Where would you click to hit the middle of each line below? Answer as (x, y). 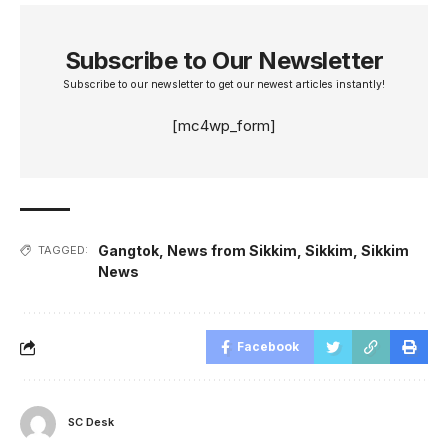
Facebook (268, 347)
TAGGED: (63, 250)
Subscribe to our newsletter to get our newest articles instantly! (224, 85)
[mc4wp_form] (224, 126)
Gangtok (128, 251)
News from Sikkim (232, 251)
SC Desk (91, 421)
